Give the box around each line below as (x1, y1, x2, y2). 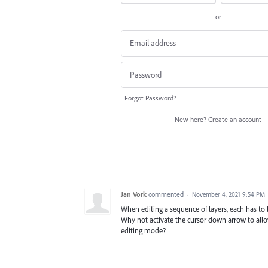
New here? (175, 115, 208, 124)
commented (148, 190, 185, 199)
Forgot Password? (124, 93, 176, 103)
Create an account (208, 115, 261, 124)
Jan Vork (121, 190, 147, 199)
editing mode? (121, 226, 166, 236)
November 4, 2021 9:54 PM (192, 190, 265, 199)
